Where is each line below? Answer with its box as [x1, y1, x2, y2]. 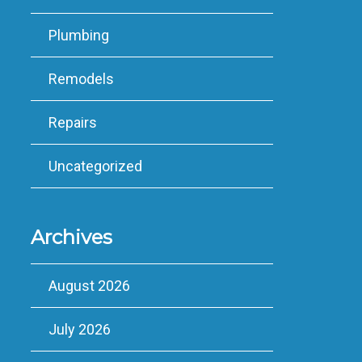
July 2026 [48, 321, 111, 338]
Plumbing [48, 27, 109, 44]
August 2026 [48, 277, 130, 294]
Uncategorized [48, 158, 142, 175]
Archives [30, 225, 112, 249]
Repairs [48, 114, 97, 131]
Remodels [48, 70, 114, 87]
